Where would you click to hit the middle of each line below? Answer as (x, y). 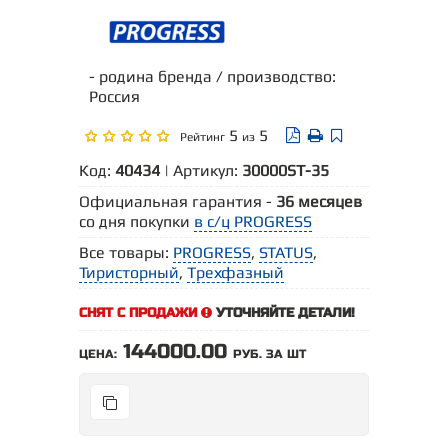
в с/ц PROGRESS (253, 222)
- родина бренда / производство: (212, 77)
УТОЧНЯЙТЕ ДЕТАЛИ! (283, 313)
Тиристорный (129, 273)
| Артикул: (201, 171)
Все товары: (126, 253)
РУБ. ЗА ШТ (269, 354)
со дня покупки (136, 222)
